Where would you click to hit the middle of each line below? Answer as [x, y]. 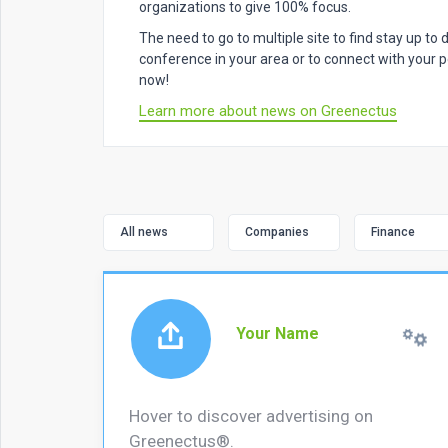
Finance [393, 231]
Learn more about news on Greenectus [267, 110]
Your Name [277, 334]
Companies [277, 231]
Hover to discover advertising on [250, 415]
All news [143, 231]
